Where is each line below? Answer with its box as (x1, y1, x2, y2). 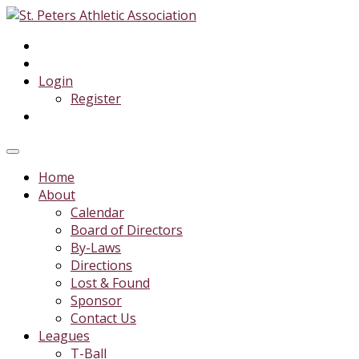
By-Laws (71, 239, 121, 256)
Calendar (71, 204, 124, 221)
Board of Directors (71, 221, 183, 239)
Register (71, 90, 121, 107)
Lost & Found (71, 274, 150, 292)
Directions (71, 256, 132, 274)
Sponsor (71, 292, 122, 309)
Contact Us (71, 309, 136, 327)
